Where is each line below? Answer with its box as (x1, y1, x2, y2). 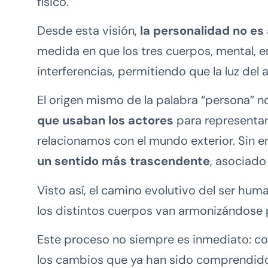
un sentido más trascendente (37, 153, 210, 169)
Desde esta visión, (37, 23, 140, 38)
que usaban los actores (37, 112, 173, 129)
